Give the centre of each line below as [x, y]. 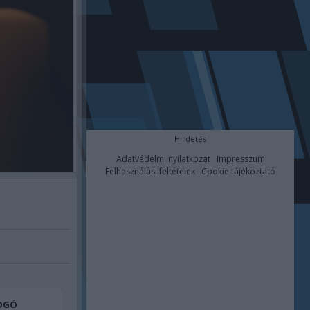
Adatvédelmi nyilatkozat [163, 159]
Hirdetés [191, 139]
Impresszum [240, 159]
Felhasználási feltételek [151, 171]
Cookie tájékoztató [239, 171]
